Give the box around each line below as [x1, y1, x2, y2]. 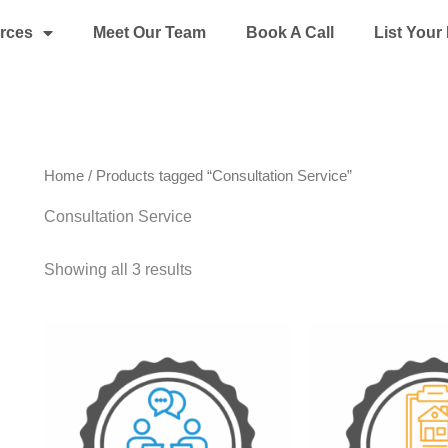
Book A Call [245, 24, 334, 41]
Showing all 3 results [44, 260, 192, 278]
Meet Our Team [92, 24, 206, 41]
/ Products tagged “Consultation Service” [84, 168, 352, 185]
